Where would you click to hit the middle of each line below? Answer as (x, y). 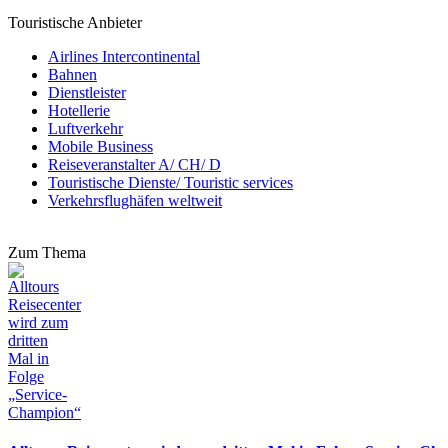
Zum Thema (47, 252)
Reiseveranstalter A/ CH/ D (134, 164)
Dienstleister (87, 92)
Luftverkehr (85, 128)
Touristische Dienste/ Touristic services (170, 182)
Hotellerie (79, 110)
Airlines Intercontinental (124, 56)
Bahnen (72, 74)
